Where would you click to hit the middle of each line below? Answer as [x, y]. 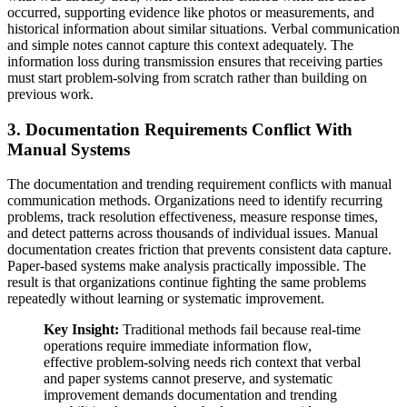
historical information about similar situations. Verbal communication [203, 28]
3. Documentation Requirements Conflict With [180, 129]
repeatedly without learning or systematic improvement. [166, 299]
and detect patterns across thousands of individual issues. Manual [193, 233]
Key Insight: [81, 330]
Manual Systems [69, 149]
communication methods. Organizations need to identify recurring [195, 201]
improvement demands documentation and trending [190, 395]
